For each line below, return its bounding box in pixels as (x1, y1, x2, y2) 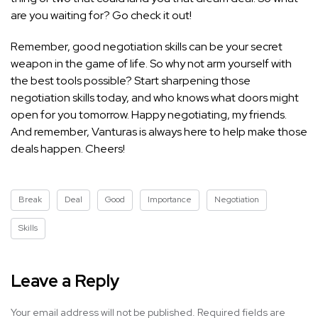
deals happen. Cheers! (11, 141, 125, 157)
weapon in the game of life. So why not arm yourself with (11, 56, 292, 72)
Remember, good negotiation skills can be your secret (11, 39, 283, 55)
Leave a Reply (11, 270, 119, 292)
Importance (148, 194, 192, 206)
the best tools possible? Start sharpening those (11, 73, 251, 89)
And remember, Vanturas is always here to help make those (11, 124, 307, 140)
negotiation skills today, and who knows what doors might (11, 90, 299, 106)
